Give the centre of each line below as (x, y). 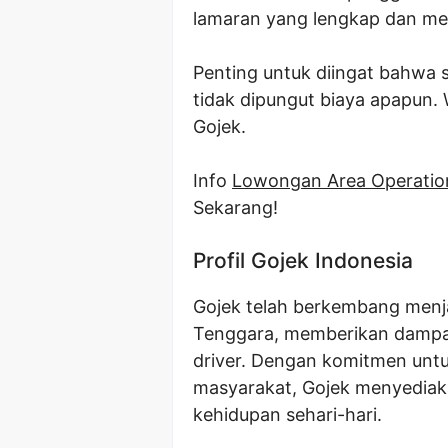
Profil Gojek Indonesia (303, 260)
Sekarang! (235, 207)
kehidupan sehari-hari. (287, 414)
